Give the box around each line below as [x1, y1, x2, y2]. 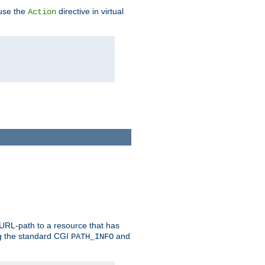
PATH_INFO [71, 232, 114, 242]
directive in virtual [56, 6, 124, 16]
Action [28, 7, 56, 17]
